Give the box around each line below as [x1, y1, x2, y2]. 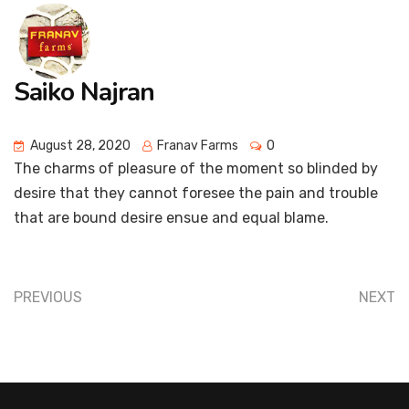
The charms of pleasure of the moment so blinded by [14, 160, 378, 177]
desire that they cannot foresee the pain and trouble [14, 184, 378, 202]
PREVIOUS [14, 288, 82, 306]
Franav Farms [154, 138, 238, 153]
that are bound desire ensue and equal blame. [14, 209, 329, 226]
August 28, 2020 [30, 138, 131, 153]
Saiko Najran [14, 75, 154, 110]
